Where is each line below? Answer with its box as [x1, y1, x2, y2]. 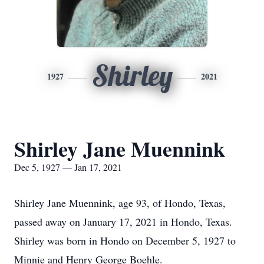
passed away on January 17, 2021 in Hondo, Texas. [14, 214, 232, 229]
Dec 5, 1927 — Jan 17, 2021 [14, 161, 122, 173]
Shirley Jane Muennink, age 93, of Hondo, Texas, [14, 196, 226, 210]
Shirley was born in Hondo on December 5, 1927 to [14, 233, 236, 247]
